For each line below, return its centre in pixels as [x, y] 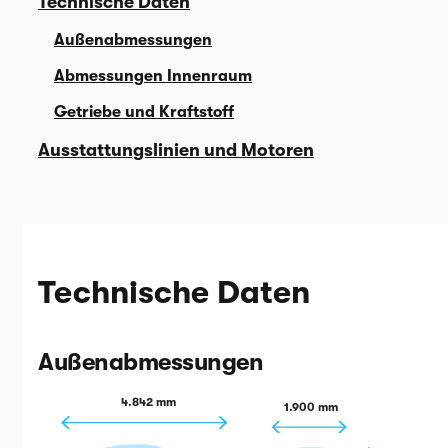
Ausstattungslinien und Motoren [176, 150]
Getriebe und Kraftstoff [144, 112]
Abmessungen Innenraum [153, 76]
